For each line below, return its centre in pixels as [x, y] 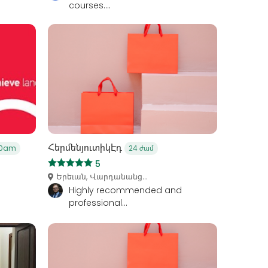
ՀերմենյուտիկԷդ [86, 147]
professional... [98, 202]
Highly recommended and [125, 190]
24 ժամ [141, 148]
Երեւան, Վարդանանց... [102, 176]
